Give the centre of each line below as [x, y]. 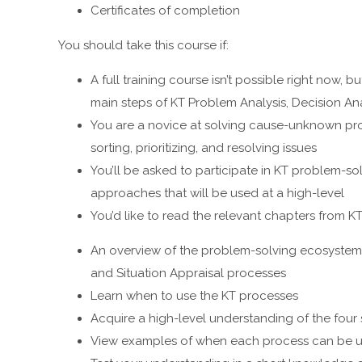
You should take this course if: [143, 46]
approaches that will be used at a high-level [217, 194]
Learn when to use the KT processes [194, 296]
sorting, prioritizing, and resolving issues [204, 148]
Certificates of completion [165, 11]
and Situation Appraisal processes [188, 274]
